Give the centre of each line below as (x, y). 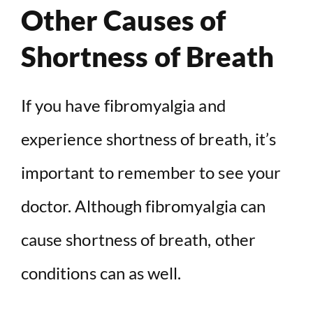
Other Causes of (123, 21)
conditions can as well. (101, 273)
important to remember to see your (151, 173)
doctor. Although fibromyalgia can (143, 206)
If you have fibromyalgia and (123, 105)
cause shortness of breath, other (138, 240)
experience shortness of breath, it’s (149, 139)
